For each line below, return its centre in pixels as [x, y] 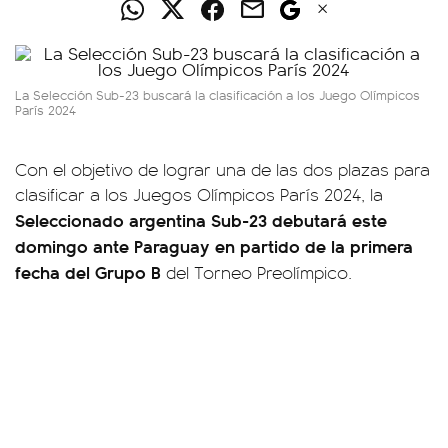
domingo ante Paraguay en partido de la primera [214, 245]
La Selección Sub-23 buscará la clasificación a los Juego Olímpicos [217, 94]
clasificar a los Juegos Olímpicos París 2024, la [199, 194]
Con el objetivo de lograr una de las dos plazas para [222, 169]
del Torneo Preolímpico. [259, 272]
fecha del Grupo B [90, 271]
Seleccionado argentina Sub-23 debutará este [201, 219]
